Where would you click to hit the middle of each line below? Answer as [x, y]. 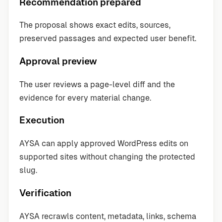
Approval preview [58, 61]
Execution [42, 120]
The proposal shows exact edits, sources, [95, 25]
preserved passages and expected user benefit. [108, 39]
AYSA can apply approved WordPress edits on [104, 144]
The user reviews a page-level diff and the [97, 84]
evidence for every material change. [85, 98]
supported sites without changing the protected [107, 157]
